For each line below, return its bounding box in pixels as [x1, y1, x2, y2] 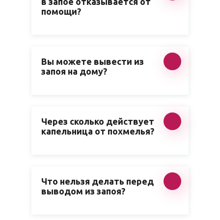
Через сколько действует [41, 116, 154, 126]
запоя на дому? [41, 66, 107, 76]
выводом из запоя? [41, 186, 125, 196]
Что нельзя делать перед [41, 176, 154, 186]
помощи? [41, 6, 81, 16]
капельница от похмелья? [41, 126, 154, 136]
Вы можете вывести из [41, 56, 144, 66]
